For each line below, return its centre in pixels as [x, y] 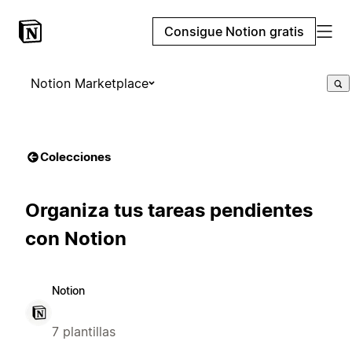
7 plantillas [84, 331]
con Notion [76, 238]
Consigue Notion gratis [234, 31]
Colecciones [75, 157]
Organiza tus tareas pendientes [169, 210]
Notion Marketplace [90, 83]
